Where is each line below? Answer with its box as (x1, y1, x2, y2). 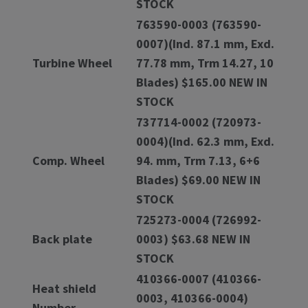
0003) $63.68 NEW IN (136, 230, 250, 247)
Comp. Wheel (32, 152, 104, 168)
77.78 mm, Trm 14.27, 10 (136, 54, 274, 71)
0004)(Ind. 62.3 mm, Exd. (136, 133, 274, 149)
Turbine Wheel (32, 54, 112, 71)
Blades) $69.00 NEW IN (136, 171, 261, 188)
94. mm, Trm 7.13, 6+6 (136, 152, 260, 168)
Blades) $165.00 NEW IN (136, 74, 267, 90)
